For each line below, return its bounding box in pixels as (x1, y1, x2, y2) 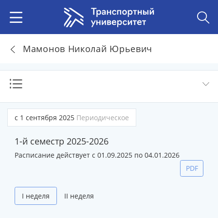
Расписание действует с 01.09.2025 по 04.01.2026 (15, 150, 180, 160)
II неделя (64, 191, 94, 200)
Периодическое (76, 113, 129, 122)
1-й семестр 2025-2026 (15, 135, 109, 147)
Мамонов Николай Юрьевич (23, 42, 153, 54)
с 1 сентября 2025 (15, 113, 76, 122)
